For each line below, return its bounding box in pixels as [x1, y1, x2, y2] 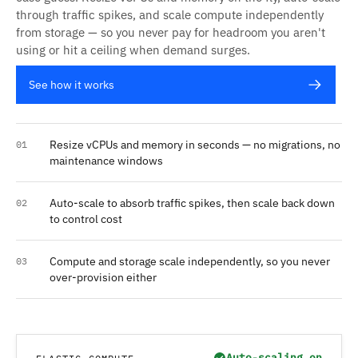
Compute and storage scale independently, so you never [50, 254, 330, 268]
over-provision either [50, 270, 157, 284]
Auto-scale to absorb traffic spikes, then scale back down [50, 196, 335, 210]
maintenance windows [50, 153, 163, 168]
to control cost [50, 212, 122, 226]
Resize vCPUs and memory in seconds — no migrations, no [50, 137, 340, 152]
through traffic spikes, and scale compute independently [16, 7, 324, 22]
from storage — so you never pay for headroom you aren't [16, 25, 325, 40]
